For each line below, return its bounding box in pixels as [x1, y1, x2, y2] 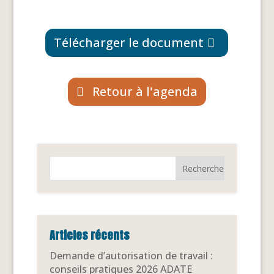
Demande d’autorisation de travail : [49, 249, 213, 263]
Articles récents [49, 227, 130, 244]
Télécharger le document [54, 34, 204, 51]
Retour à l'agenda [92, 83, 198, 100]
